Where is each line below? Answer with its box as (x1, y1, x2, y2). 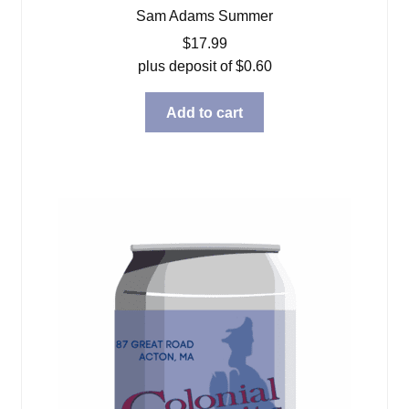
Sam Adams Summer (136, 7, 273, 24)
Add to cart (166, 104, 243, 121)
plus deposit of (137, 58, 236, 74)
